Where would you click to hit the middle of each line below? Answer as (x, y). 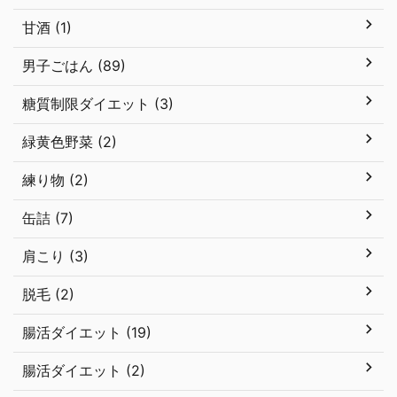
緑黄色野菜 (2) (70, 142)
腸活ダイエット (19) (87, 332)
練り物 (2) (55, 180)
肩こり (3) (55, 256)
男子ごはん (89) (74, 66)
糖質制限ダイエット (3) (98, 104)
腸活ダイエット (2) (84, 370)
